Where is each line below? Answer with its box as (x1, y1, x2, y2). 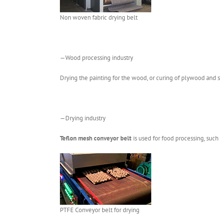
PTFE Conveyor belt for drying (60, 205, 139, 214)
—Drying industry (60, 113, 106, 122)
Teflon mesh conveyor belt (60, 134, 132, 142)
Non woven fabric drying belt (60, 13, 137, 22)
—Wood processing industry (60, 53, 133, 62)
